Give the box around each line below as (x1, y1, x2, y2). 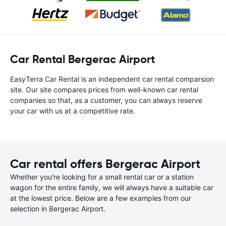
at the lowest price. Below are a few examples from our (10, 194, 191, 202)
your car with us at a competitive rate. (10, 106, 135, 115)
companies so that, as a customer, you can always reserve (10, 96, 202, 104)
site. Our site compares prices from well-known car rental (10, 85, 198, 94)
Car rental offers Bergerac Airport (10, 156, 200, 172)
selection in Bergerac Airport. (10, 204, 105, 213)
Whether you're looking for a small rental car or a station (10, 173, 194, 181)
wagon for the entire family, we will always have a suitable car (10, 183, 213, 192)
